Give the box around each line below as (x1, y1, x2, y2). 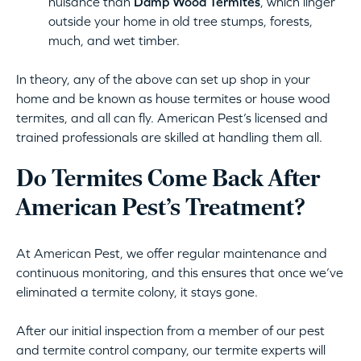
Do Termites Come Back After (16, 168, 321, 193)
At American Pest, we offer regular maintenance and (16, 246, 327, 261)
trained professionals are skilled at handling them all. (16, 130, 322, 145)
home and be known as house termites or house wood (16, 91, 330, 106)
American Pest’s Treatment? (16, 197, 305, 222)
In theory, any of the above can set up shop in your (16, 72, 310, 87)
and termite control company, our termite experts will (16, 342, 326, 358)
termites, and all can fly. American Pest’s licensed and (16, 110, 328, 126)
